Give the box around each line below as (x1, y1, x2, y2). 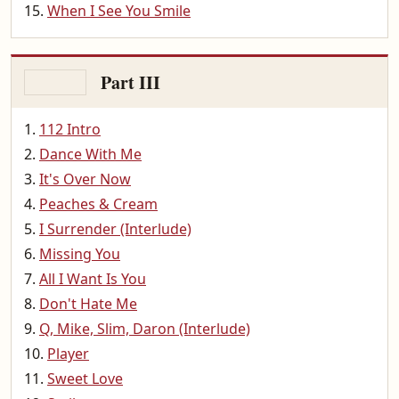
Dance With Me (39, 144, 142, 164)
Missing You (39, 244, 120, 264)
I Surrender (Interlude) (39, 219, 191, 239)
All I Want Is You (39, 269, 146, 289)
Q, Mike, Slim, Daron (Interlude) (39, 319, 250, 338)
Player (47, 344, 89, 363)
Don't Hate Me (39, 294, 137, 313)
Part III (101, 69, 160, 95)
